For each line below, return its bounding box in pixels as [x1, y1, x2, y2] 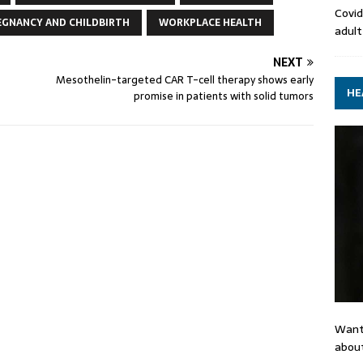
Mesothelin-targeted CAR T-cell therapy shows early [56, 71, 314, 88]
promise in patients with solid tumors [134, 88, 314, 105]
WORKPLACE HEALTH [159, 15, 262, 31]
